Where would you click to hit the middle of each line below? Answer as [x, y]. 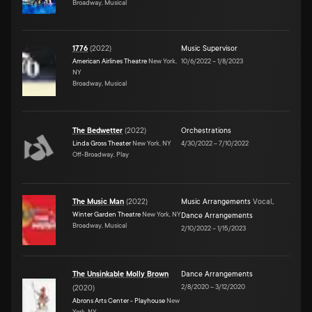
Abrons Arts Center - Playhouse [119, 300]
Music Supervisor [209, 48]
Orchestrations [206, 131]
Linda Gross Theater [102, 143]
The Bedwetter [97, 131]
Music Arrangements [216, 202]
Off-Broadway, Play [101, 154]
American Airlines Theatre [110, 61]
